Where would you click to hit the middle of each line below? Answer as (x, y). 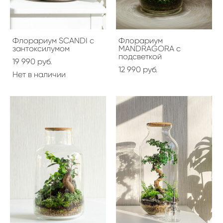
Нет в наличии (39, 74)
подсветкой (140, 56)
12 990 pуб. (138, 69)
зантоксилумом (41, 48)
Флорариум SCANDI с (53, 40)
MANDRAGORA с (150, 48)
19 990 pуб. (32, 61)
